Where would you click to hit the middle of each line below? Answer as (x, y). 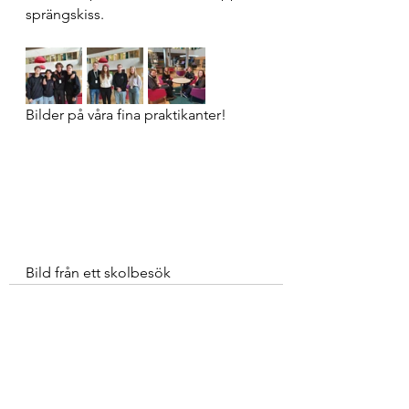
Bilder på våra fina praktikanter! (126, 115)
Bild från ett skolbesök (98, 272)
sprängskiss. (67, 14)
